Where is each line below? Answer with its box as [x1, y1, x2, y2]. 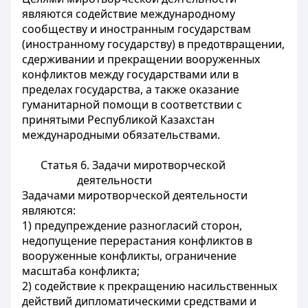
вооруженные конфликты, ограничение [22, 248, 236, 263]
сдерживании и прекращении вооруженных [22, 52, 260, 67]
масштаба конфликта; [22, 263, 140, 278]
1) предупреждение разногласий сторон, [22, 218, 242, 233]
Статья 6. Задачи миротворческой [40, 157, 225, 173]
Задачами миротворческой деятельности [22, 188, 247, 203]
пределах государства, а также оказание [22, 82, 239, 97]
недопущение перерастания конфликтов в [22, 233, 252, 248]
